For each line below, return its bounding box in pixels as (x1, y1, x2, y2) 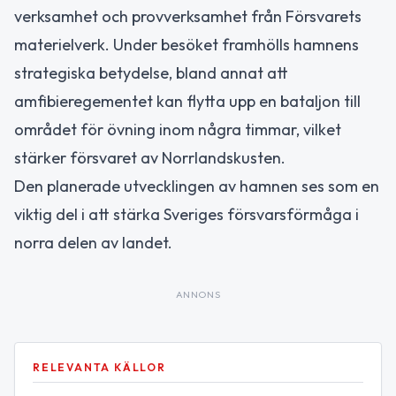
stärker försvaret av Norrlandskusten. (14, 147, 286, 168)
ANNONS (175, 287, 221, 301)
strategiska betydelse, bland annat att (14, 62, 288, 83)
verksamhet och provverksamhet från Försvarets (14, 5, 362, 27)
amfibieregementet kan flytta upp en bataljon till (14, 90, 361, 111)
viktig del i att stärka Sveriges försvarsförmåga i (14, 203, 359, 225)
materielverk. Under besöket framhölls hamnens (14, 34, 359, 55)
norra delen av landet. (14, 232, 172, 253)
